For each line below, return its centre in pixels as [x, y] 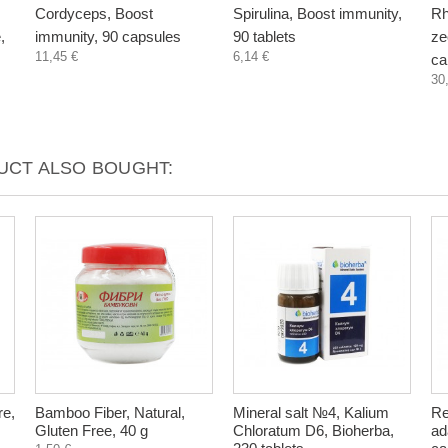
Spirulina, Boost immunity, [317, 13]
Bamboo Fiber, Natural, [110, 412]
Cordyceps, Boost [94, 13]
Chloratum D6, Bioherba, [313, 430]
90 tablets [264, 36]
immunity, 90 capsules [108, 36]
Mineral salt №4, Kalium [311, 412]
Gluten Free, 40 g [91, 430]
